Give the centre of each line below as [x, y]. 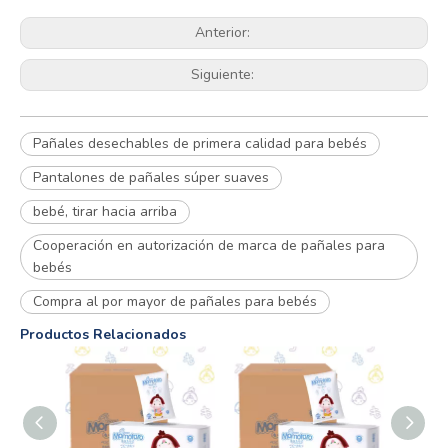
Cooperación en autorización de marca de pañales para [209, 246]
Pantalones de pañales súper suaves [151, 178]
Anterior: [224, 33]
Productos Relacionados [103, 335]
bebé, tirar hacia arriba [105, 212]
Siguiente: [224, 75]
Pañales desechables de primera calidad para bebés [200, 144]
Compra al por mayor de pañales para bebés [175, 302]
